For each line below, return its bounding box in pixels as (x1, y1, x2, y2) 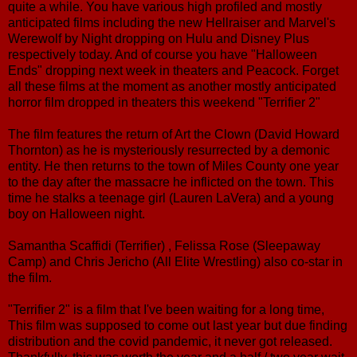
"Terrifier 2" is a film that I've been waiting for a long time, (8, 302, 324, 316)
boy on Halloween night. (8, 206, 145, 221)
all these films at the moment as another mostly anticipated (8, 79, 336, 93)
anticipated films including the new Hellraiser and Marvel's (8, 15, 335, 29)
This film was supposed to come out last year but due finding (8, 318, 347, 332)
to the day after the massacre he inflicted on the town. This (8, 175, 334, 189)
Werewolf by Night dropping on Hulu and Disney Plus (8, 31, 309, 45)
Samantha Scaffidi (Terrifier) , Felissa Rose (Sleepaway (8, 238, 320, 253)
